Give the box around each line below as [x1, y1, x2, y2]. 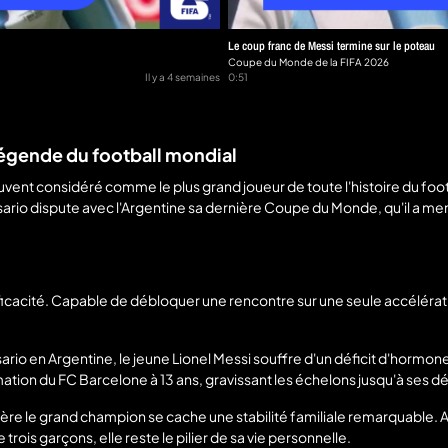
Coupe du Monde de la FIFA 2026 [228, 56, 389, 69]
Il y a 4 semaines [145, 71, 220, 84]
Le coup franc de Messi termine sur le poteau [228, 38, 435, 55]
